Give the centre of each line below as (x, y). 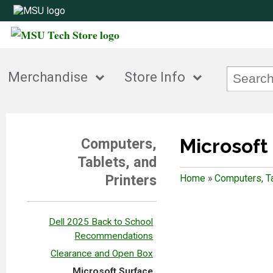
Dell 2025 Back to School (101, 222)
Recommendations (114, 236)
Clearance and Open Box (102, 253)
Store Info (155, 77)
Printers (131, 180)
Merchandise (48, 77)
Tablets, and (117, 162)
